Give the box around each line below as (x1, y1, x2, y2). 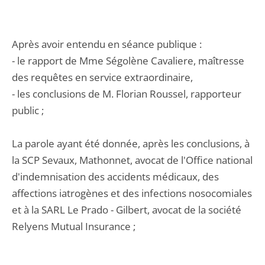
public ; (12, 104, 44, 117)
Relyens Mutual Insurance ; (12, 219, 135, 233)
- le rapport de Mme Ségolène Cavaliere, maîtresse (12, 54, 244, 67)
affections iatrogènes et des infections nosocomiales (12, 186, 252, 200)
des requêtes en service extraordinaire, (12, 70, 193, 84)
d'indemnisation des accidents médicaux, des (12, 170, 219, 183)
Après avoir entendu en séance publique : (12, 37, 202, 51)
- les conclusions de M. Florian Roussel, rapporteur (12, 87, 241, 101)
